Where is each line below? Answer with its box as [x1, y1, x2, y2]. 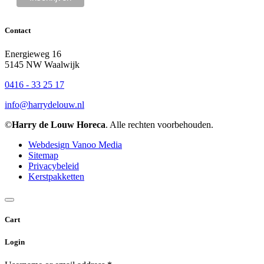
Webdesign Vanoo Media [28, 139, 122, 150]
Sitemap [28, 150, 58, 160]
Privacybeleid [28, 160, 79, 171]
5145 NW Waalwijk [5, 59, 80, 70]
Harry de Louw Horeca [12, 119, 105, 130]
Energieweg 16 [5, 48, 61, 59]
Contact [5, 26, 31, 35]
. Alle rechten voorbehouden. [105, 119, 213, 130]
